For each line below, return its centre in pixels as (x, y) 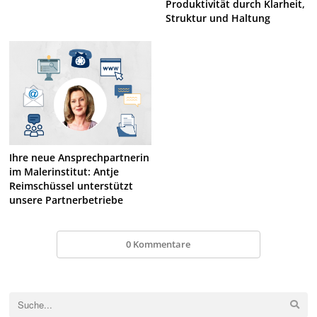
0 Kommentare (158, 244)
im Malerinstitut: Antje (64, 171)
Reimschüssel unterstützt (71, 185)
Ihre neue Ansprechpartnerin (80, 157)
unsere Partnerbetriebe (67, 200)
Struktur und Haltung (218, 18)
